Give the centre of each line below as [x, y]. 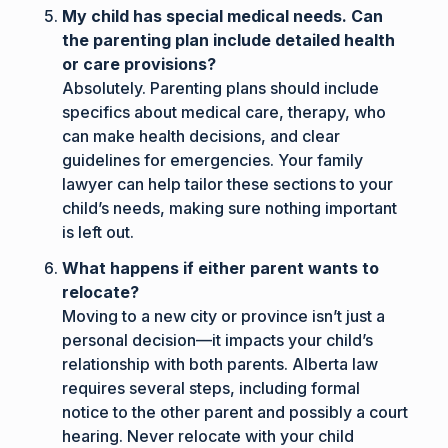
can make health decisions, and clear [201, 135]
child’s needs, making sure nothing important [230, 207]
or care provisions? [139, 63]
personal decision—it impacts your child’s [218, 339]
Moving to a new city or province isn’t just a [224, 315]
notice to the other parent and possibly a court [235, 411]
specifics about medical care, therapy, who [224, 111]
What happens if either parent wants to [221, 267]
